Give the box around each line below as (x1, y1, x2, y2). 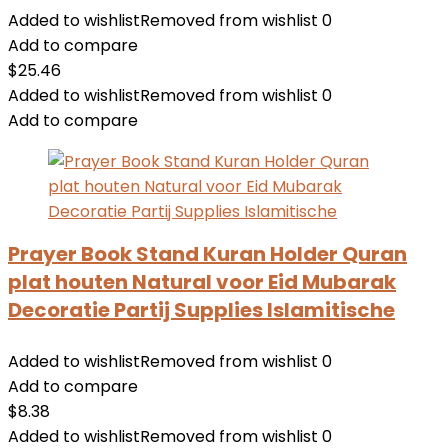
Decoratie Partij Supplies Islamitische (8, 296, 395, 324)
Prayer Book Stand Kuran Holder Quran (8, 240, 407, 268)
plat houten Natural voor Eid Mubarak (8, 268, 396, 296)
